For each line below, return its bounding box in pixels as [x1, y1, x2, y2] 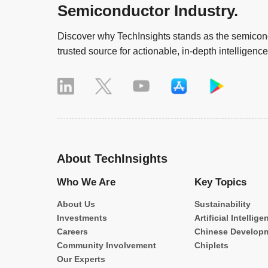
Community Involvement [57, 241, 156, 251]
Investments [57, 214, 107, 223]
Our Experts [57, 255, 105, 264]
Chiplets [194, 241, 229, 251]
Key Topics [194, 176, 247, 188]
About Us [57, 200, 95, 209]
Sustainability [194, 200, 251, 209]
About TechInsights [57, 152, 167, 166]
